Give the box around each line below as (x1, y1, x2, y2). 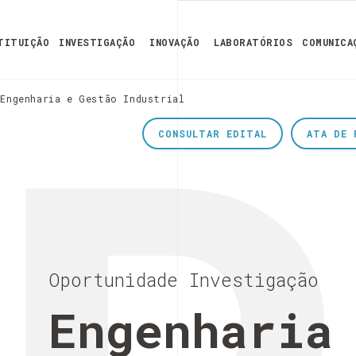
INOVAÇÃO (149, 36, 199, 48)
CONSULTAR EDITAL (158, 127, 267, 140)
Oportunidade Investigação (48, 268, 319, 292)
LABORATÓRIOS (214, 36, 292, 48)
